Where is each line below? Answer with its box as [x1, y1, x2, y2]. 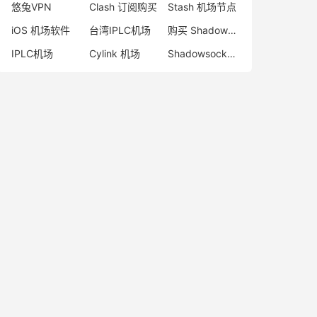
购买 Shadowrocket [227, 24, 236, 36]
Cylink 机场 [89, 47, 141, 59]
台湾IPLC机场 [89, 24, 151, 36]
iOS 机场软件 [11, 24, 70, 36]
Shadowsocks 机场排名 [226, 47, 236, 59]
